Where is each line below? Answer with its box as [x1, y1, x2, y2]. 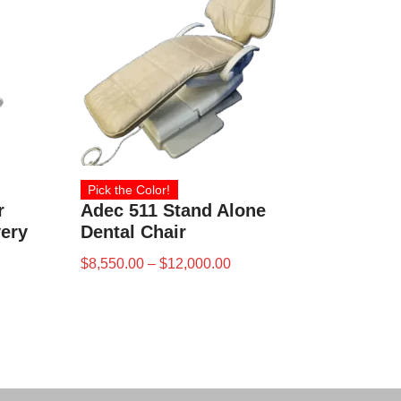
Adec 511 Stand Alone [81, 200, 267, 220]
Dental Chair [81, 221, 187, 242]
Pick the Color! [88, 182, 171, 197]
